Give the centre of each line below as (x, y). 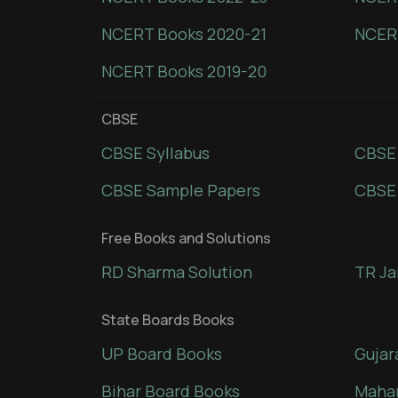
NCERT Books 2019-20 (184, 71)
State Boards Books (168, 320)
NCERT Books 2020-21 (184, 34)
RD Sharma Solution (177, 272)
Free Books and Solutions (186, 238)
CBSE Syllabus (155, 153)
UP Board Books (162, 354)
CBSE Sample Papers (181, 190)
